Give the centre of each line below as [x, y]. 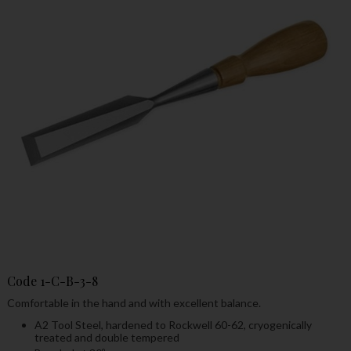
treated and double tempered [107, 337]
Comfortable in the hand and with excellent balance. [134, 302]
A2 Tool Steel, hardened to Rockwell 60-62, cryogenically [173, 324]
